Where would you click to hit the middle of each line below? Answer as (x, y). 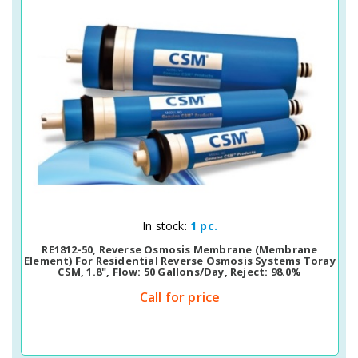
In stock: (166, 226)
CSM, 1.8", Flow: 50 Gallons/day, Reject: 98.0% (180, 272)
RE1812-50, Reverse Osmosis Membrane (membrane (180, 249)
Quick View (152, 224)
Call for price (180, 297)
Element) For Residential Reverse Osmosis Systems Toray (180, 261)
